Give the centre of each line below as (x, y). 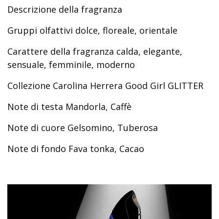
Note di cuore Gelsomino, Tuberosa (84, 128)
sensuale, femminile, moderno (71, 65)
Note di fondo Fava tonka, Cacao (76, 149)
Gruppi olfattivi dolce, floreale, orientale (92, 30)
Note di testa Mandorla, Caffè (69, 107)
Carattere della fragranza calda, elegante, (95, 51)
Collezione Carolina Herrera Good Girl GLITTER (105, 86)
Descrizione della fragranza (65, 9)
